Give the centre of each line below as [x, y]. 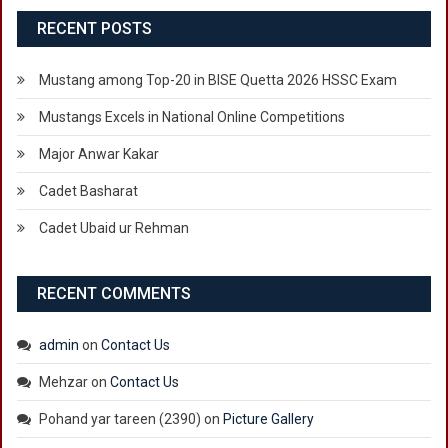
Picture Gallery [268, 419]
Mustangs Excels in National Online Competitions [192, 117]
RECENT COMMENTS [114, 294]
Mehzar [63, 382]
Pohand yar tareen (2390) [120, 419]
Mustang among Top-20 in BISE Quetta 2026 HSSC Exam [218, 80]
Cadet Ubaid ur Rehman [114, 228]
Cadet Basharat [88, 191]
